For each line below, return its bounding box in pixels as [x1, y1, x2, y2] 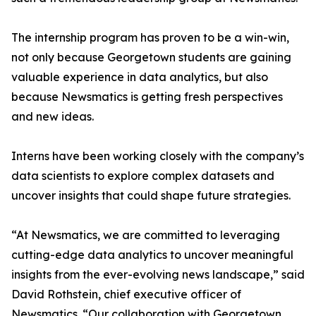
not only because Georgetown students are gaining [11, 50, 291, 64]
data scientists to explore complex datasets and [11, 169, 274, 183]
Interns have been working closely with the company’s [11, 149, 304, 163]
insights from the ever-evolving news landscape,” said [11, 267, 305, 281]
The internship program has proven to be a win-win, [11, 30, 289, 44]
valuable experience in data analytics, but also [11, 70, 268, 84]
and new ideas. [11, 109, 94, 123]
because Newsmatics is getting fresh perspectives [11, 90, 283, 104]
